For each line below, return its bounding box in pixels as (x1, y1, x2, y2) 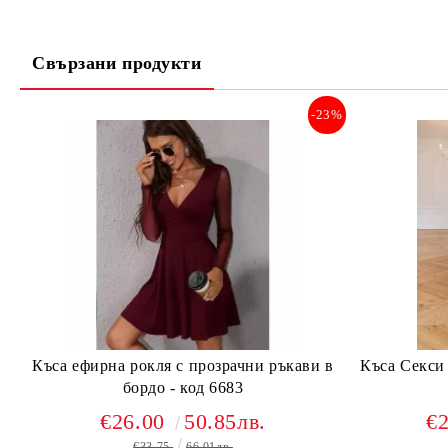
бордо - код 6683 (122, 379, 244, 396)
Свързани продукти (32, 53, 202, 73)
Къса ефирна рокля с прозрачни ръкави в (32, 357, 334, 374)
